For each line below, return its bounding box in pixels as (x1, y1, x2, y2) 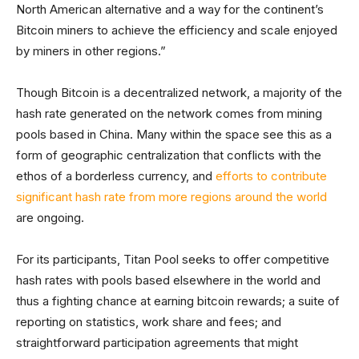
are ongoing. (16, 210, 84, 225)
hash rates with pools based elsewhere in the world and (16, 272, 321, 288)
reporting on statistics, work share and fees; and (16, 314, 281, 329)
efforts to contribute (216, 168, 327, 184)
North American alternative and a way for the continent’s (16, 2, 324, 17)
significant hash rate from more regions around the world (16, 189, 327, 204)
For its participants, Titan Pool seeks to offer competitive (16, 252, 329, 267)
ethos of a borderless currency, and (16, 168, 216, 184)
